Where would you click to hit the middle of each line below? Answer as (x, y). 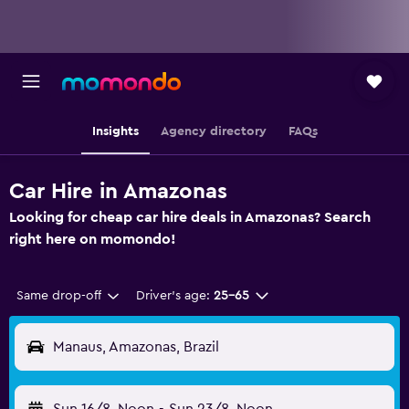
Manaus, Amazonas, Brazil (136, 347)
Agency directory (213, 131)
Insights (115, 131)
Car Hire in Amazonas (118, 192)
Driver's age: (173, 296)
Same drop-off (59, 296)
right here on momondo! (93, 239)
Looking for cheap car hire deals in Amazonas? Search (190, 217)
